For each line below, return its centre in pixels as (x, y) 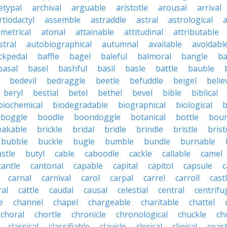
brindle (150, 129)
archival (47, 8)
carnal (20, 178)
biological (194, 105)
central (171, 190)
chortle (48, 214)
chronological (142, 214)
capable (88, 166)
